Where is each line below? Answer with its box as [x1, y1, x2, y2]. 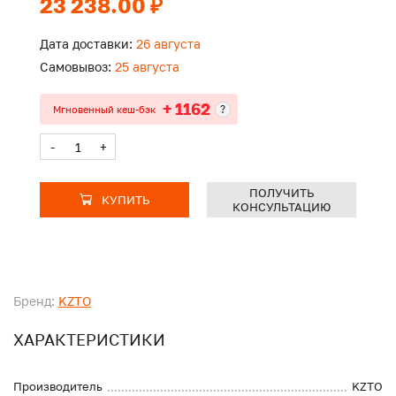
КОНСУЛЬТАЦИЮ [232, 200, 331, 215]
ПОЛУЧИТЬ [248, 186, 315, 201]
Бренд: [13, 293, 55, 309]
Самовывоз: [40, 59, 111, 75]
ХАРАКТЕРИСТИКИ [13, 330, 165, 350]
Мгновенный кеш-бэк [53, 103, 156, 115]
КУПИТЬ [101, 193, 150, 208]
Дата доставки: [40, 36, 133, 52]
